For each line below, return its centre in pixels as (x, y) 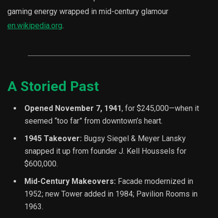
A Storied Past (53, 87)
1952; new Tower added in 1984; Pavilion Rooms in (111, 194)
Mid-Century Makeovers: (70, 182)
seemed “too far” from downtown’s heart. (93, 121)
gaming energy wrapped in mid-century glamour (88, 12)
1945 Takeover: (53, 139)
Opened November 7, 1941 (73, 109)
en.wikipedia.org (35, 26)
